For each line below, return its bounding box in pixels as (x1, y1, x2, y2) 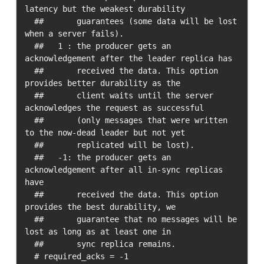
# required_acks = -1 (24, 251, 34, 261)
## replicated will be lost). (24, 140, 34, 150)
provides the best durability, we (24, 202, 176, 212)
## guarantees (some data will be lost (24, 16, 34, 26)
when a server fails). (24, 28, 124, 38)
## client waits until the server (24, 90, 34, 100)
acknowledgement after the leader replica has (24, 53, 232, 63)
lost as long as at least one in (24, 226, 171, 236)
